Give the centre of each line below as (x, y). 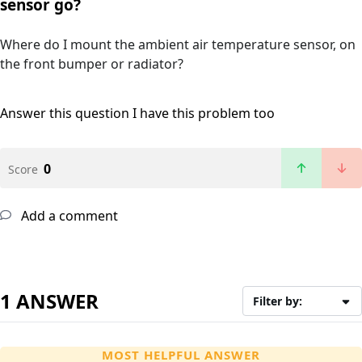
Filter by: (278, 301)
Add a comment (68, 216)
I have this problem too (204, 114)
